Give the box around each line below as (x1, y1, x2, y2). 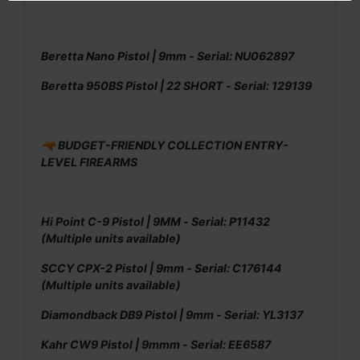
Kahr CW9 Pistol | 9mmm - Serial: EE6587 (41, 337, 271, 351)
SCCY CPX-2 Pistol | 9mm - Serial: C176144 (41, 260, 282, 275)
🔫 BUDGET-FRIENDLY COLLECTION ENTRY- (41, 137, 288, 152)
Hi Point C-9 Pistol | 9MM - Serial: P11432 (41, 214, 270, 228)
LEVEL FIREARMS (41, 154, 137, 169)
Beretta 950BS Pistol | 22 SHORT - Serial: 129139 (41, 78, 312, 92)
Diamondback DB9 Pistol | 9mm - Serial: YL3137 (41, 307, 303, 321)
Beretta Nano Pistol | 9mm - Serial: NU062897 (41, 48, 294, 63)
